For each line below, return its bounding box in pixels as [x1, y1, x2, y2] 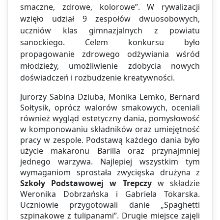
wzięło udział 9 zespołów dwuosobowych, [20, 13, 200, 25]
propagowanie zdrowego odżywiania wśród [20, 49, 200, 60]
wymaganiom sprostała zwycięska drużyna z [20, 167, 200, 178]
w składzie [157, 178, 200, 189]
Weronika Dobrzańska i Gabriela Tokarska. [20, 189, 200, 200]
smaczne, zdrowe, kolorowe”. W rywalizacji [20, 1, 200, 13]
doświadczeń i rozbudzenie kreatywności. [20, 72, 175, 83]
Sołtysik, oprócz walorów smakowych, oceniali [20, 102, 200, 113]
